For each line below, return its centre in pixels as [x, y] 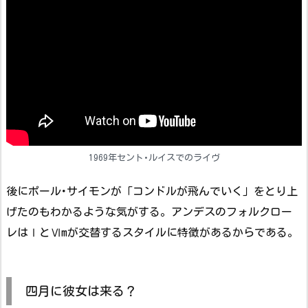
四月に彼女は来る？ [81, 291]
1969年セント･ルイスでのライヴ [154, 158]
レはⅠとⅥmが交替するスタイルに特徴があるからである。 [152, 233]
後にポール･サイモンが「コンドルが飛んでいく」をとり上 [152, 191]
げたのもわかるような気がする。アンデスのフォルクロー [149, 212]
